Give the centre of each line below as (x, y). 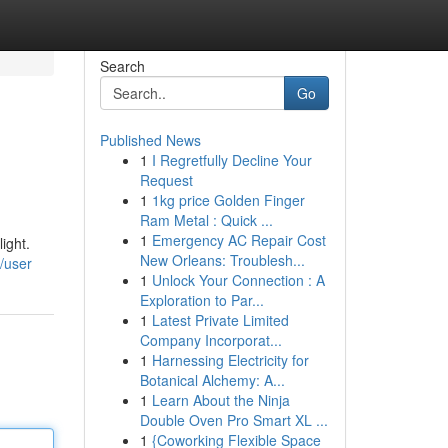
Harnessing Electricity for (230, 360)
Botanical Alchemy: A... (212, 380)
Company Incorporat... (210, 340)
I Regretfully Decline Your (231, 160)
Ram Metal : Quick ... (206, 220)
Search (122, 66)
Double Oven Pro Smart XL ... (233, 420)
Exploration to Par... (201, 300)
